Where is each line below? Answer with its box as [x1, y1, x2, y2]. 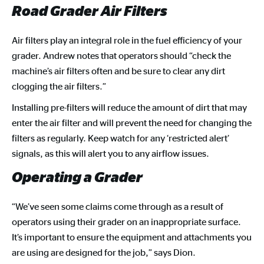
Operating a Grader [12, 169, 143, 184]
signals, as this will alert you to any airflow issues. [12, 147, 211, 159]
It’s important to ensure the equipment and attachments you [12, 231, 252, 243]
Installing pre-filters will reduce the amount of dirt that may [12, 101, 247, 113]
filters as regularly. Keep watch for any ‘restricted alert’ [12, 132, 229, 144]
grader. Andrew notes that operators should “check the [12, 49, 231, 61]
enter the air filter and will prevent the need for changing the [12, 117, 252, 128]
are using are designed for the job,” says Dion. [12, 246, 197, 258]
